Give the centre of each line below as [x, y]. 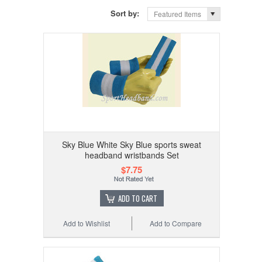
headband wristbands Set [132, 155]
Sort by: [126, 13]
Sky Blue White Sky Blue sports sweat [132, 144]
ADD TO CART [137, 198]
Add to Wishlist [87, 223]
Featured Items [178, 13]
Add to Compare [176, 223]
